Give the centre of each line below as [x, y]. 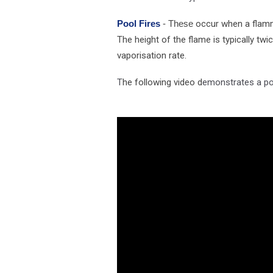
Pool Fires [140, 24]
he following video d [162, 83]
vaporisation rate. [152, 56]
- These [179, 24]
